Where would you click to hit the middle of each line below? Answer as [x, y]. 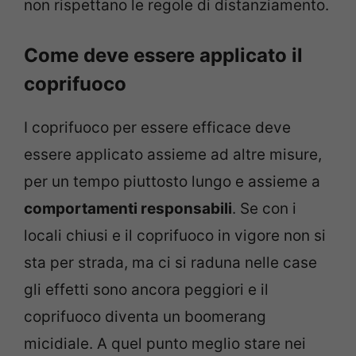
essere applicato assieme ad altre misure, [173, 155]
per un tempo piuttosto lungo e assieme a [172, 182]
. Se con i [264, 209]
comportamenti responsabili [128, 209]
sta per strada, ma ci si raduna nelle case [170, 263]
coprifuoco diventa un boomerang [145, 317]
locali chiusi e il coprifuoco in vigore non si [175, 236]
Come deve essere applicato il [163, 56]
